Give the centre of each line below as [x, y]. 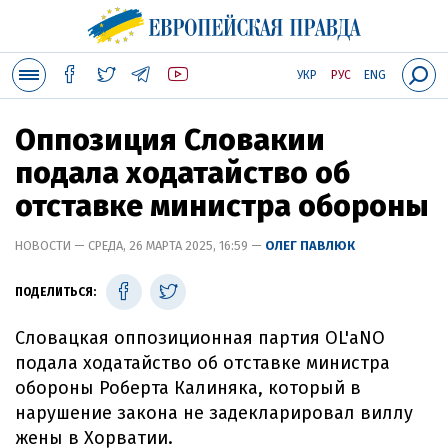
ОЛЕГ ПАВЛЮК [310, 245]
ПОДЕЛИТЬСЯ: [55, 292]
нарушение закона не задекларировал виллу [214, 413]
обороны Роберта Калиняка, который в [188, 388]
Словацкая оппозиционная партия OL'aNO [200, 338]
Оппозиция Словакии [170, 140]
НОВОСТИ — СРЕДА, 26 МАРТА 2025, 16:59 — [140, 245]
